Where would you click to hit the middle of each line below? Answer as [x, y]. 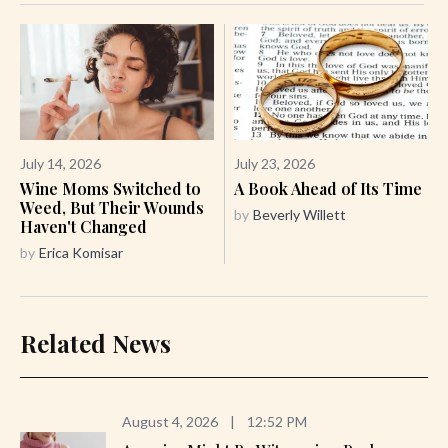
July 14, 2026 [60, 164]
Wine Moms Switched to [110, 189]
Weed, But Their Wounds [112, 208]
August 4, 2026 [170, 422]
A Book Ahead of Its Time [328, 189]
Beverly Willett [299, 215]
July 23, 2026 [274, 164]
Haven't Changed [83, 227]
